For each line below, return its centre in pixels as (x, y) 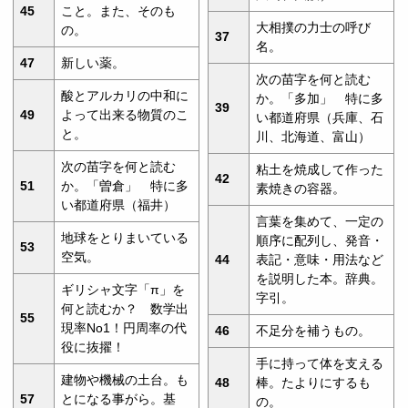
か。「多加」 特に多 (320, 98)
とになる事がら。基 (119, 398)
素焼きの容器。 (301, 188)
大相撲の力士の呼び (314, 27)
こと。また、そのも (119, 10)
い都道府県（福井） (119, 204)
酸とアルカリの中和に (125, 95)
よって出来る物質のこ (125, 114)
